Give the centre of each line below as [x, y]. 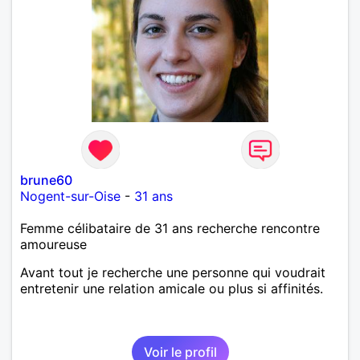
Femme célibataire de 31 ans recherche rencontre [170, 228]
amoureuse [53, 244]
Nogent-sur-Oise [70, 196]
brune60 [46, 180]
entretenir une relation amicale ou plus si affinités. [172, 288]
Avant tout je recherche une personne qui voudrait [173, 272]
